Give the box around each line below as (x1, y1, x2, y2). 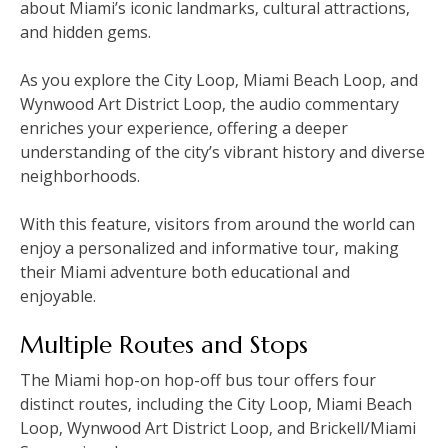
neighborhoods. (20, 164, 140, 187)
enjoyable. (20, 284, 96, 307)
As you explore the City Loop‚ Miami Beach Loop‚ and (20, 68, 418, 91)
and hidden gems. (20, 20, 151, 43)
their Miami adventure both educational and (20, 260, 350, 283)
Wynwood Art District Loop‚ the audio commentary (20, 92, 399, 115)
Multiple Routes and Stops (20, 329, 308, 360)
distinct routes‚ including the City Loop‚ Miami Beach (20, 392, 412, 415)
